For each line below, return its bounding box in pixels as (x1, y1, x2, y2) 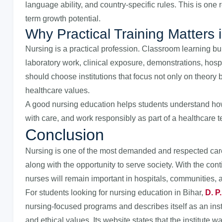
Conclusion (25, 126, 104, 144)
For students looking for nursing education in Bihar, (25, 188, 205, 197)
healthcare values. (25, 86, 90, 95)
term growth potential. (25, 14, 101, 23)
